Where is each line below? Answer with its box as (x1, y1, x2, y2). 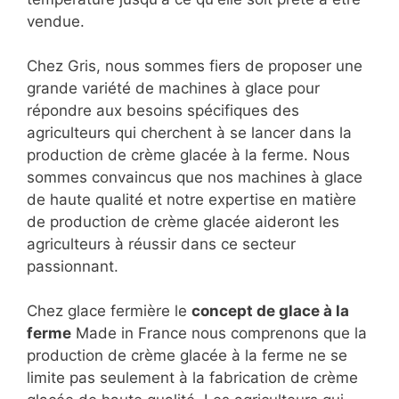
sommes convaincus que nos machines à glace (27, 168, 362, 187)
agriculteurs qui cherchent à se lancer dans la (27, 124, 352, 142)
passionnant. (27, 257, 118, 276)
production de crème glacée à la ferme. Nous (27, 146, 350, 165)
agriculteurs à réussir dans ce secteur (27, 235, 296, 254)
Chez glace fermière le (27, 302, 191, 321)
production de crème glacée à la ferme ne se (27, 346, 347, 365)
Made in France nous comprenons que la (71, 324, 367, 343)
